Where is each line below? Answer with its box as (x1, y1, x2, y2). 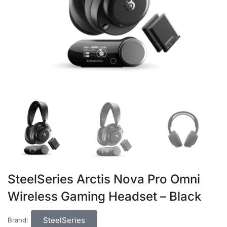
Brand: (8, 215, 28, 224)
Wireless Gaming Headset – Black (8, 188, 201, 204)
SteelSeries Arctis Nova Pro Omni (8, 171, 200, 186)
